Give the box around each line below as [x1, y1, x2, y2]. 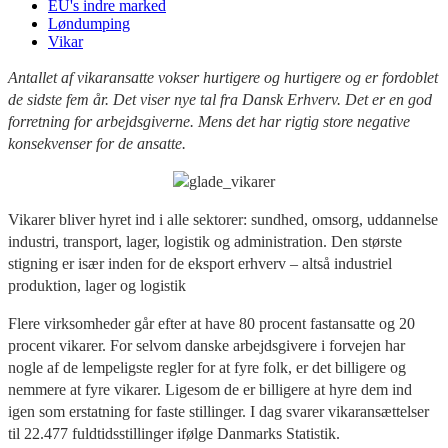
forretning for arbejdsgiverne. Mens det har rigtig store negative [8, 112, 410, 130]
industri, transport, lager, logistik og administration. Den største [8, 232, 402, 250]
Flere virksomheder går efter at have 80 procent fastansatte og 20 [8, 314, 415, 332]
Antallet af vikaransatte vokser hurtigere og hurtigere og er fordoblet [8, 68, 438, 86]
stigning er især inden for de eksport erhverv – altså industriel [8, 254, 392, 272]
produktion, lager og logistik [8, 276, 186, 294]
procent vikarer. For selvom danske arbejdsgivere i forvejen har [8, 336, 405, 354]
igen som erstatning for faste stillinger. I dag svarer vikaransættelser [8, 402, 429, 420]
